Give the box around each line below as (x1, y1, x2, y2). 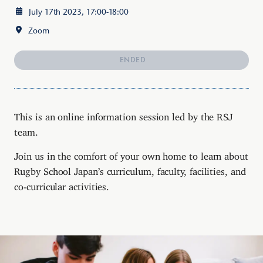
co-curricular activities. (14, 181, 110, 188)
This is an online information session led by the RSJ (14, 110, 233, 118)
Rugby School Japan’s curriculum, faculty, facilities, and (14, 166, 246, 173)
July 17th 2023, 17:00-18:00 (29, 6, 129, 16)
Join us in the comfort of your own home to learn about (14, 150, 248, 158)
